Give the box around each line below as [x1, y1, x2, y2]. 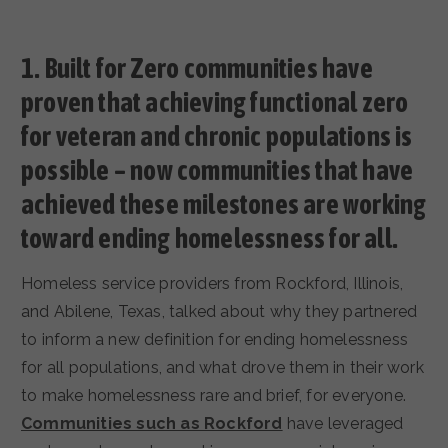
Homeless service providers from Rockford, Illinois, [21, 274, 404, 294]
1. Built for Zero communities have [21, 53, 373, 85]
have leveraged [282, 414, 404, 434]
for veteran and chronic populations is [21, 121, 413, 153]
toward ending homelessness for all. [21, 223, 399, 255]
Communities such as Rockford [21, 414, 283, 434]
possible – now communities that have [21, 155, 414, 187]
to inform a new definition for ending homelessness [21, 330, 409, 350]
